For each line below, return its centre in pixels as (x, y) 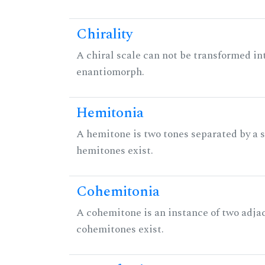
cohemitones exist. (120, 230)
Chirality (105, 35)
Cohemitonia (118, 192)
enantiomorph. (110, 72)
